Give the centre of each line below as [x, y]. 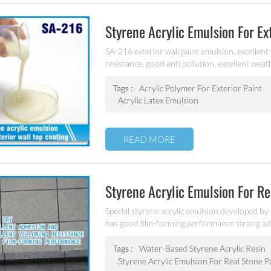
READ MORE [150, 139]
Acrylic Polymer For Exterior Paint [200, 88]
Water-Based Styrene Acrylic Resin [202, 248]
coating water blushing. [148, 235]
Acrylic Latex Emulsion [158, 100]
